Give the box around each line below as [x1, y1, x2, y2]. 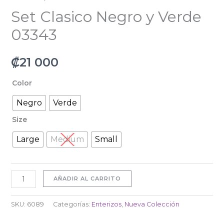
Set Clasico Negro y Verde [10, 7, 201, 26]
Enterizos [91, 200, 121, 208]
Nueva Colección [124, 200, 179, 208]
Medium [50, 134, 84, 144]
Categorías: [52, 200, 91, 208]
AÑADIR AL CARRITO [53, 174, 121, 182]
